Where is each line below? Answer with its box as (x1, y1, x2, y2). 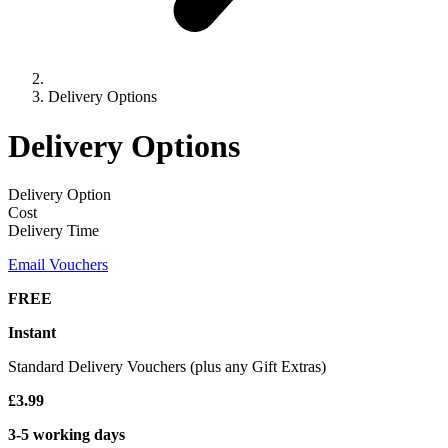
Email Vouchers (8, 255, 108, 273)
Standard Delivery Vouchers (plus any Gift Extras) (8, 357, 326, 375)
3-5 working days (8, 425, 125, 443)
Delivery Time (8, 221, 99, 239)
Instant (8, 323, 56, 341)
